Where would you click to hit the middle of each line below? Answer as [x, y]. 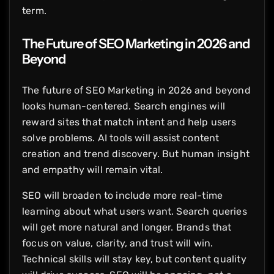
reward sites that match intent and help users [129, 122]
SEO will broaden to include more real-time [123, 195]
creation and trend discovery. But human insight [136, 154]
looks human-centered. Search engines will [124, 106]
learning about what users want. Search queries [135, 211]
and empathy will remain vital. [93, 169]
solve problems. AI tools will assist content [121, 138]
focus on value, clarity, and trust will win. [118, 243]
